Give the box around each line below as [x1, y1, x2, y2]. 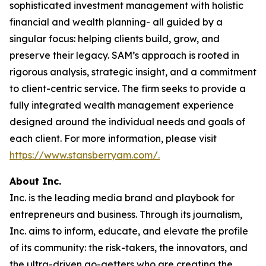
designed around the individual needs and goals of [9, 116, 245, 128]
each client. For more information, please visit [9, 132, 217, 144]
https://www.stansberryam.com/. [9, 149, 160, 161]
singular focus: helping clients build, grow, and [9, 33, 220, 45]
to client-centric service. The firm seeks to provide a [9, 83, 246, 94]
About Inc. [9, 175, 61, 187]
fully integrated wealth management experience [9, 99, 234, 111]
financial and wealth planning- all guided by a [9, 16, 223, 28]
